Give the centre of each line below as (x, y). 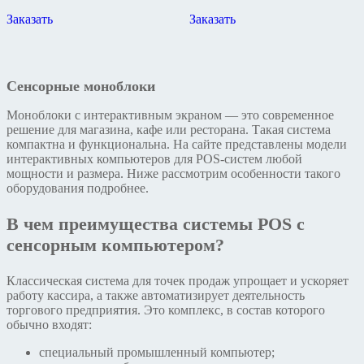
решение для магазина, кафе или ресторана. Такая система (169, 130)
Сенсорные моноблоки (81, 87)
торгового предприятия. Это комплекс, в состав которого (166, 310)
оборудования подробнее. (78, 188)
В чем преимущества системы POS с (156, 224)
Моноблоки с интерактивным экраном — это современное (170, 115)
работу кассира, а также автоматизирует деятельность (156, 296)
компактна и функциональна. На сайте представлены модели (177, 145)
